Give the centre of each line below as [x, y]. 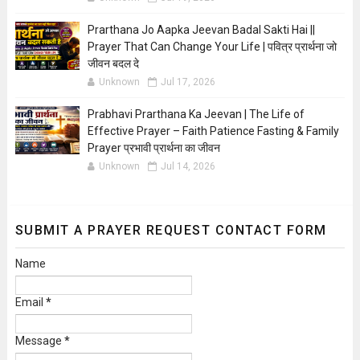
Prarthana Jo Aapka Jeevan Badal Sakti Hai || [201, 30]
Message [39, 341]
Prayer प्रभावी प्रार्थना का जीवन [153, 148]
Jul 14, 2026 [188, 167]
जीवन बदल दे [113, 64]
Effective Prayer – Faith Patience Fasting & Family [213, 131]
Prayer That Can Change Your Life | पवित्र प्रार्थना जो [212, 47]
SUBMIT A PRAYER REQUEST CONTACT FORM [171, 231]
